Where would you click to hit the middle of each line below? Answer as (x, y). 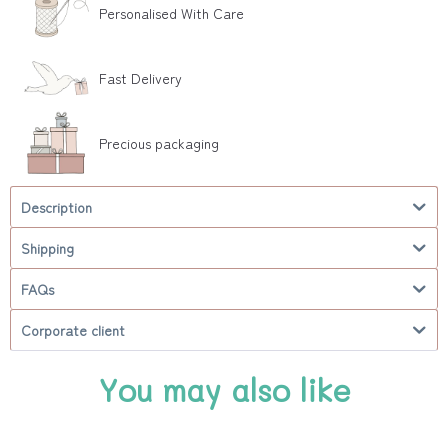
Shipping (47, 248)
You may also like (224, 390)
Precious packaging (159, 143)
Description (56, 207)
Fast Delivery (140, 78)
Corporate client (73, 330)
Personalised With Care (171, 13)
